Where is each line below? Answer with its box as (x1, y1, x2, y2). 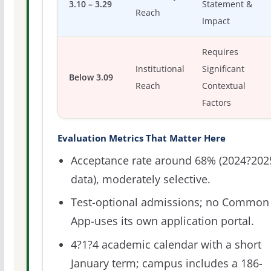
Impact (202, 16, 230, 27)
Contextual (202, 80, 246, 92)
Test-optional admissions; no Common (70, 195, 269, 210)
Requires (202, 47, 239, 58)
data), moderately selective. (70, 172, 211, 187)
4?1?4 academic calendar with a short (70, 237, 261, 252)
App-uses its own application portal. (70, 214, 254, 229)
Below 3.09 (68, 72, 113, 83)
